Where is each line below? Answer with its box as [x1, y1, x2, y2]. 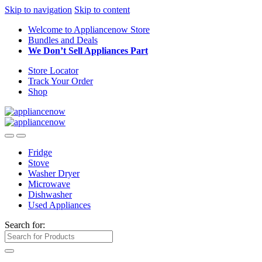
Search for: [5, 220, 45, 230]
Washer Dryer [28, 168, 80, 178]
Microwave [28, 179, 70, 189]
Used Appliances [28, 200, 91, 210]
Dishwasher [28, 189, 72, 199]
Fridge [28, 147, 52, 157]
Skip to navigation [5, 5, 72, 15]
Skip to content [74, 5, 130, 15]
